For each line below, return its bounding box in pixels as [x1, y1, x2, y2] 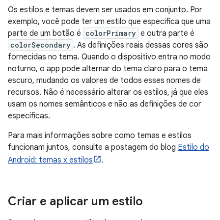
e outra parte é [138, 28, 194, 38]
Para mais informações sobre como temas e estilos [8, 130, 192, 140]
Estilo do [178, 142, 209, 152]
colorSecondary [10, 40, 71, 50]
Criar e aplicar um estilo [8, 193, 143, 209]
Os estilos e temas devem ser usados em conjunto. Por [8, 4, 202, 15]
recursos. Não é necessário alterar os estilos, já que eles [8, 87, 208, 97]
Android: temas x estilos [8, 155, 93, 165]
